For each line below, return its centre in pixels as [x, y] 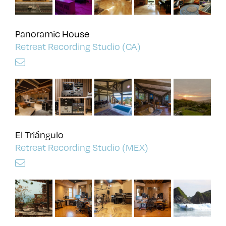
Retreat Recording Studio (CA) [78, 46]
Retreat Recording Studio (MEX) [82, 147]
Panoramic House [52, 33]
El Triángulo [39, 135]
